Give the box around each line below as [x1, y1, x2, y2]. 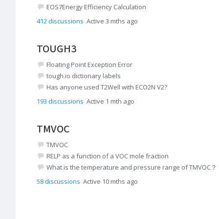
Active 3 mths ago [87, 16, 138, 25]
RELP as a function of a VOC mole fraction [46, 151, 169, 160]
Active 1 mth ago [87, 96, 134, 106]
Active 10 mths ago [83, 176, 138, 186]
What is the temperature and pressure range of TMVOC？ [46, 162, 217, 172]
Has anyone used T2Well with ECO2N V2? [46, 82, 167, 91]
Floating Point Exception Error [46, 60, 132, 69]
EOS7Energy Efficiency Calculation [46, 2, 146, 11]
